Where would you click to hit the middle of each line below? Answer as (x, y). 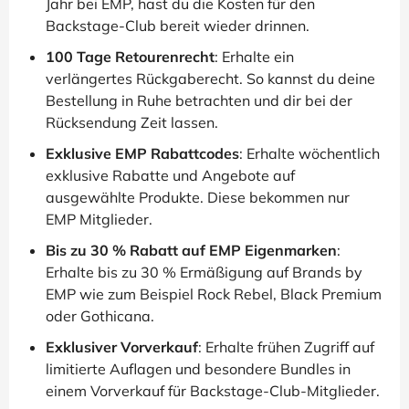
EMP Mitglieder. (99, 220)
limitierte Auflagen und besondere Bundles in (198, 369)
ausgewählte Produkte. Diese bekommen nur (198, 198)
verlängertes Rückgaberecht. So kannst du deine (210, 79)
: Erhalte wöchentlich (309, 154)
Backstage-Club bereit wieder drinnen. (178, 26)
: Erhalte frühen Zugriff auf (286, 347)
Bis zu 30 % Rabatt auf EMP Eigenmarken (191, 251)
